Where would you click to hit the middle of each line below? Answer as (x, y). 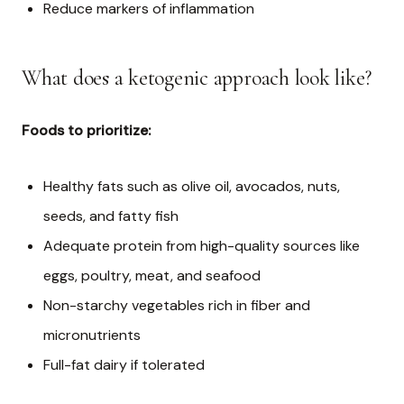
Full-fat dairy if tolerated (124, 365)
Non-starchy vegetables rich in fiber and (177, 306)
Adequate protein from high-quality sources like (202, 246)
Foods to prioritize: (86, 131)
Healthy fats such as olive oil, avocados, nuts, (192, 187)
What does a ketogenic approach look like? (197, 78)
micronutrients (92, 335)
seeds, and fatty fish (111, 216)
